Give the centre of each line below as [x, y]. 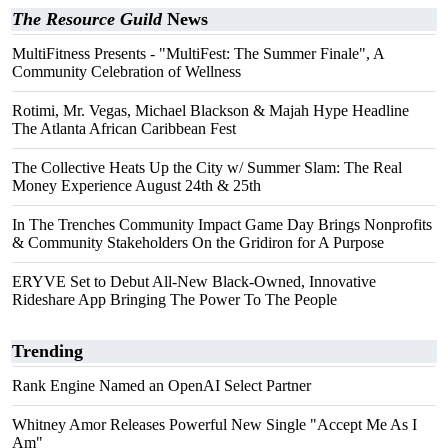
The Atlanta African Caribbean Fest [124, 128]
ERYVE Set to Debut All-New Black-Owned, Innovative [194, 281]
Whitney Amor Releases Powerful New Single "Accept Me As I [214, 424]
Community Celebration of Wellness [126, 71]
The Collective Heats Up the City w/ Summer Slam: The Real [207, 167]
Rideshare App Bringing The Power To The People [174, 299]
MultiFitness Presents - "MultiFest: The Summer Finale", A [198, 53]
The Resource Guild [87, 19]
